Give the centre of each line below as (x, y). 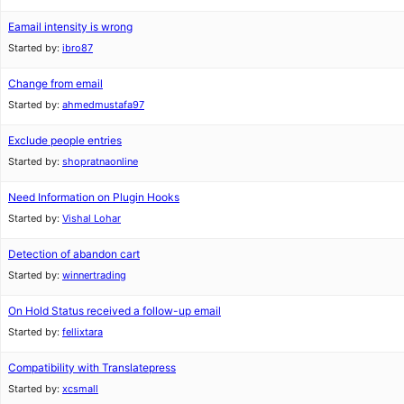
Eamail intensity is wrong (70, 27)
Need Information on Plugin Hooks (94, 197)
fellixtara (83, 332)
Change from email (55, 83)
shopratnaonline (100, 161)
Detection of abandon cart (74, 254)
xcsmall (80, 389)
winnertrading (94, 275)
